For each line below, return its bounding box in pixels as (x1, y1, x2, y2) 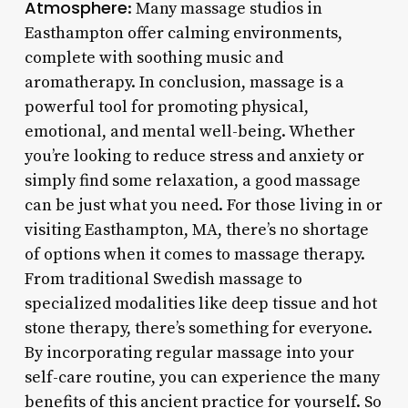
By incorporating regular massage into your (24, 342, 354, 363)
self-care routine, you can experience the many (24, 366, 380, 388)
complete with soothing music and (24, 46, 283, 68)
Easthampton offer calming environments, (24, 22, 342, 44)
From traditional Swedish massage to (24, 268, 302, 290)
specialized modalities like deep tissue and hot (24, 292, 377, 314)
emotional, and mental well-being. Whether (24, 120, 355, 142)
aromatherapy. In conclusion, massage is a (24, 71, 344, 93)
